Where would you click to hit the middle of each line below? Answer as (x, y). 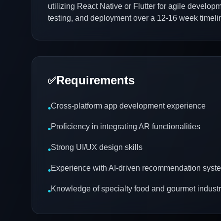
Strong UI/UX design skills (97, 147)
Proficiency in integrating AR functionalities (126, 127)
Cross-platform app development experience (128, 106)
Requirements (95, 80)
